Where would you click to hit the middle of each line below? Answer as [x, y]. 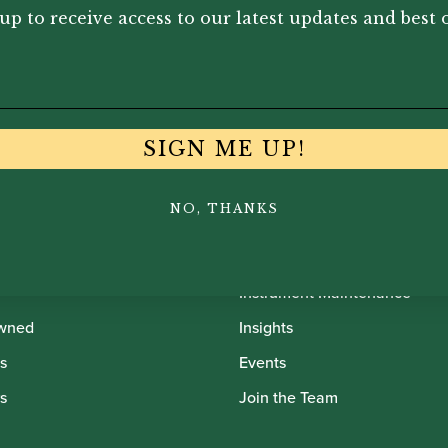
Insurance [273, 257]
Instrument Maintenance [325, 292]
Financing [274, 222]
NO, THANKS [224, 209]
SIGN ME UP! [224, 149]
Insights [266, 327]
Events [262, 362]
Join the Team [288, 397]
